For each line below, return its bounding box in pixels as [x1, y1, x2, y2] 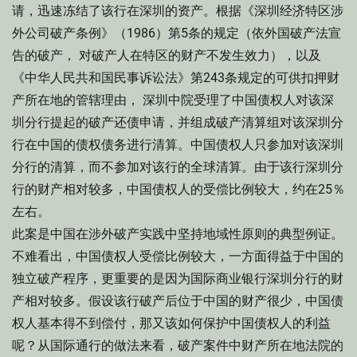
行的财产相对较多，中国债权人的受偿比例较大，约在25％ [12, 182, 345, 197]
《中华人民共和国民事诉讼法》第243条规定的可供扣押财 [12, 70, 339, 85]
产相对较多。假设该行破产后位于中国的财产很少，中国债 [12, 293, 343, 308]
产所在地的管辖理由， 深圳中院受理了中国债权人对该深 [12, 92, 334, 108]
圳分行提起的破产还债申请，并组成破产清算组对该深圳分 [12, 115, 343, 130]
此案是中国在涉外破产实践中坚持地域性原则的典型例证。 [12, 226, 343, 241]
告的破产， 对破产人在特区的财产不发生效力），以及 [12, 48, 321, 63]
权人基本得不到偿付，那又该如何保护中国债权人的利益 [12, 316, 331, 331]
